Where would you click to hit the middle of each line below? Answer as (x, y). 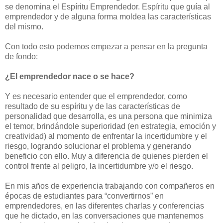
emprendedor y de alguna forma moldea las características (108, 17)
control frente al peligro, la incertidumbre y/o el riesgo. (99, 166)
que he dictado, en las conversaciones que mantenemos (104, 216)
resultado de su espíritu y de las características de (93, 107)
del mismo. (24, 27)
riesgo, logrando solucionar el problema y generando (98, 146)
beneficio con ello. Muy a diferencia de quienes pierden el (107, 156)
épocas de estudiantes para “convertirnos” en (84, 196)
